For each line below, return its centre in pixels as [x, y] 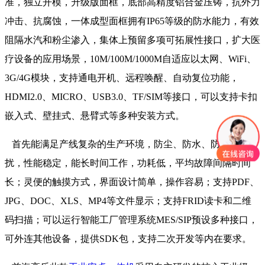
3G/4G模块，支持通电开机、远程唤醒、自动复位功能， [122, 78]
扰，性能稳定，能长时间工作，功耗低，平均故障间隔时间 [128, 163]
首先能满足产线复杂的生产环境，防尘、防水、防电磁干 [127, 144]
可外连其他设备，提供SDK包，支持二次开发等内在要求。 [128, 239]
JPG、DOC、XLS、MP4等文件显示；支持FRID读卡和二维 [128, 201]
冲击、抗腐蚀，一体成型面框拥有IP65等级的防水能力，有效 [132, 21]
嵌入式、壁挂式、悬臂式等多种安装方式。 [95, 116]
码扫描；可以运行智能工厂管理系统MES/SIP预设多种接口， [131, 220]
